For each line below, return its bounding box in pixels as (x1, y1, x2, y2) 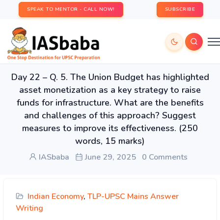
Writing (16, 203, 43, 214)
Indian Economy (27, 191, 83, 202)
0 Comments (141, 152, 188, 163)
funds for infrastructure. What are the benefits (16, 97, 204, 109)
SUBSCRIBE (165, 6, 195, 13)
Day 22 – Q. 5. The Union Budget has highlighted (11, 71, 209, 83)
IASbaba (36, 152, 69, 163)
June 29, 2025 (82, 152, 136, 163)
